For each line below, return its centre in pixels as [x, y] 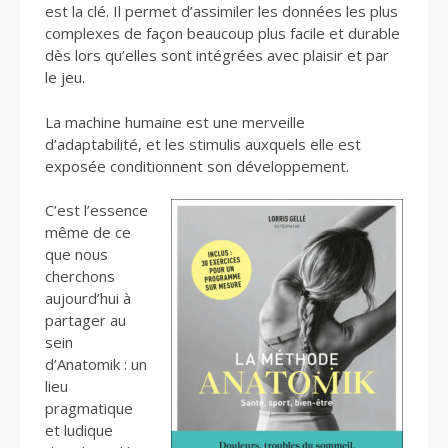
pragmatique [89, 408]
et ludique [79, 430]
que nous [76, 254]
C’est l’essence [96, 210]
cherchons [80, 276]
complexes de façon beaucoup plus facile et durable [222, 33]
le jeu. [67, 77]
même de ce [88, 232]
